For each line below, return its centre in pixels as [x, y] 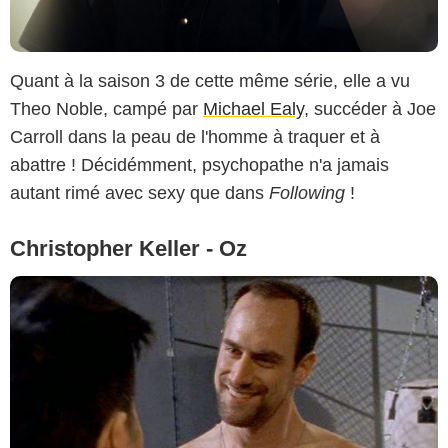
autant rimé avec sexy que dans [139, 193]
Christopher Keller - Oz [128, 249]
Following [307, 193]
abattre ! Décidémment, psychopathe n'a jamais [199, 165]
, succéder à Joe [370, 109]
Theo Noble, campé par [106, 109]
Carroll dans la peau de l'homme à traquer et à [195, 137]
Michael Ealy [253, 109]
